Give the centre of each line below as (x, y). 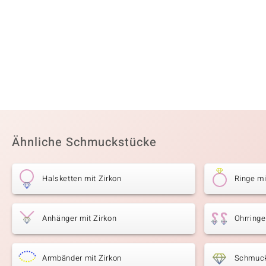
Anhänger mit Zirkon (80, 218)
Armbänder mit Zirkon (82, 258)
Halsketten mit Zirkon (82, 178)
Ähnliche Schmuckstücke (84, 142)
